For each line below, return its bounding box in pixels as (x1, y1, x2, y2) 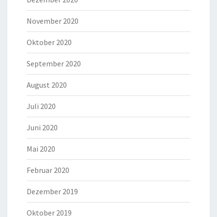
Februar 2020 (27, 165, 69, 175)
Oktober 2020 (27, 37, 72, 47)
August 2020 (27, 80, 67, 90)
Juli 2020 (27, 101, 56, 111)
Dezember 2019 (27, 186, 78, 197)
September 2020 (27, 59, 81, 69)
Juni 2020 (27, 123, 58, 133)
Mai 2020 (27, 144, 55, 154)
